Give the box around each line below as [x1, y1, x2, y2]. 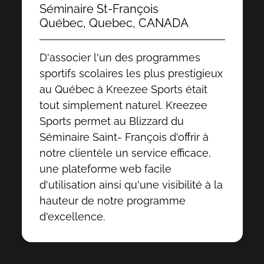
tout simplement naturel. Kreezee [39, 99, 207, 111]
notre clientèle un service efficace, [39, 147, 211, 159]
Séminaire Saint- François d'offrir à [39, 131, 209, 143]
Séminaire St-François [39, 2, 159, 16]
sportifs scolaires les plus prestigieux [39, 67, 223, 80]
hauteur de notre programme [39, 194, 186, 207]
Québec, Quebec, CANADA [39, 16, 189, 30]
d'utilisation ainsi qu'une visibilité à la [39, 179, 223, 191]
